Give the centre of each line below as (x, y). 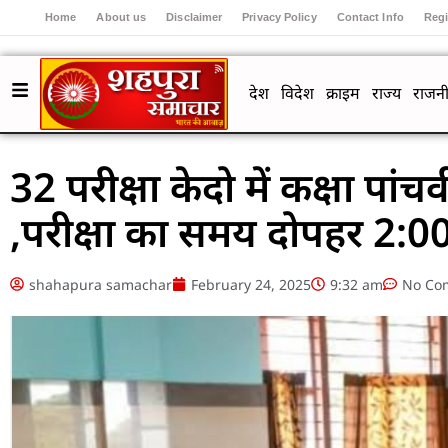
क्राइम (342, 93)
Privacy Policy (279, 17)
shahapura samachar (100, 284)
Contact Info (370, 17)
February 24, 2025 (251, 284)
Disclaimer (194, 17)
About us (121, 17)
